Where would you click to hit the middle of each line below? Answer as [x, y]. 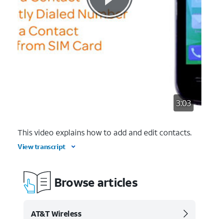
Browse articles [96, 182]
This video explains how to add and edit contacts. [105, 132]
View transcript [42, 146]
